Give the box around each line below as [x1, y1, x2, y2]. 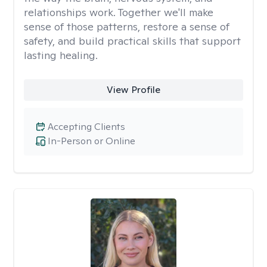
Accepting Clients [48, 120, 125, 133]
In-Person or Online [48, 135, 135, 147]
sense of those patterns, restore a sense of [24, 20, 229, 33]
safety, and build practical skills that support [24, 34, 241, 48]
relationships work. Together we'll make [24, 5, 213, 19]
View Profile [106, 83, 160, 96]
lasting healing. [24, 48, 98, 62]
